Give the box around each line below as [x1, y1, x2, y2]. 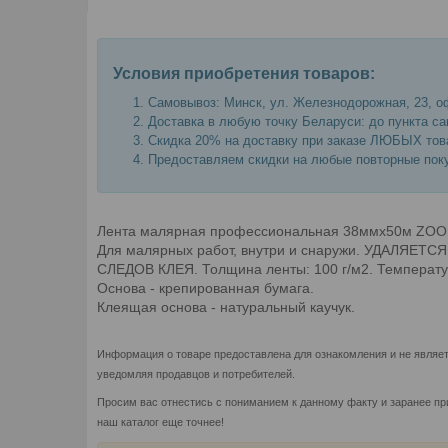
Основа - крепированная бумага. [97, 279, 314, 296]
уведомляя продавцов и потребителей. [97, 367, 295, 380]
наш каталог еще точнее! [97, 415, 224, 428]
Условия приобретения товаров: [113, 64, 375, 82]
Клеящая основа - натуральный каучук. [97, 298, 355, 315]
